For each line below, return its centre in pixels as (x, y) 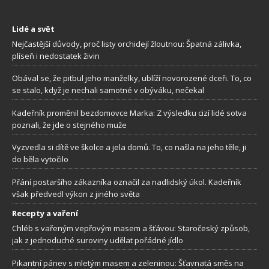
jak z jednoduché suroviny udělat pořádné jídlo (98, 240)
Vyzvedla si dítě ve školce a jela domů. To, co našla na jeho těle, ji (129, 147)
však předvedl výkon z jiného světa (76, 194)
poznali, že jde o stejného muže (69, 125)
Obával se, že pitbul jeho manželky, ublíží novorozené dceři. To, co (132, 78)
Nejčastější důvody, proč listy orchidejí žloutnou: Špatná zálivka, (127, 44)
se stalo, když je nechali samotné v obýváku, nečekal (108, 90)
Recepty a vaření (45, 213)
